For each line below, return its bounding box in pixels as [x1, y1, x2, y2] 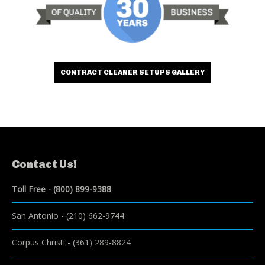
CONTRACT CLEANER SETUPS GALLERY [60, 67, 205, 76]
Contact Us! [12, 157, 77, 171]
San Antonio [12, 209, 59, 221]
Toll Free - [12, 183, 53, 195]
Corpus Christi [12, 236, 65, 248]
